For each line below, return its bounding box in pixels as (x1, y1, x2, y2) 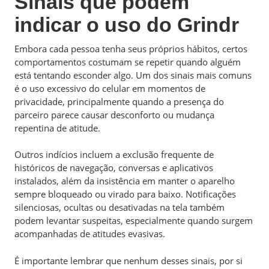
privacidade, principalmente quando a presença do (14, 95, 224, 107)
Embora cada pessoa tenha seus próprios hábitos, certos (14, 42, 247, 55)
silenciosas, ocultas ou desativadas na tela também (14, 201, 225, 213)
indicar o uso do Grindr (14, 13, 239, 36)
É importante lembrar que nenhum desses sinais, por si (14, 254, 243, 267)
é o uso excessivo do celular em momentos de (14, 82, 205, 94)
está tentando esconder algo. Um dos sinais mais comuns (14, 68, 252, 81)
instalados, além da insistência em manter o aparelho (14, 175, 235, 187)
